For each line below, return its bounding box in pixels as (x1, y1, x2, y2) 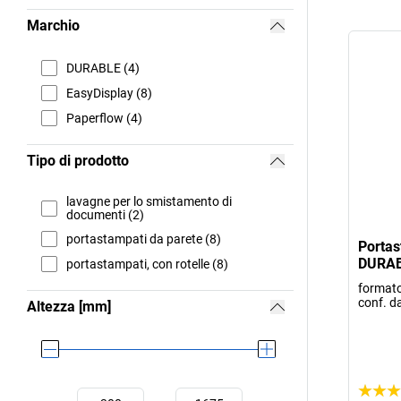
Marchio (27, 17, 80, 35)
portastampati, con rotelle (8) (66, 256, 228, 271)
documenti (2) (66, 208, 144, 223)
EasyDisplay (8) (66, 85, 152, 100)
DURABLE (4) (66, 60, 140, 75)
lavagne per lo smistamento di (66, 194, 232, 209)
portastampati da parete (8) (66, 231, 221, 246)
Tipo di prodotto (27, 152, 129, 170)
